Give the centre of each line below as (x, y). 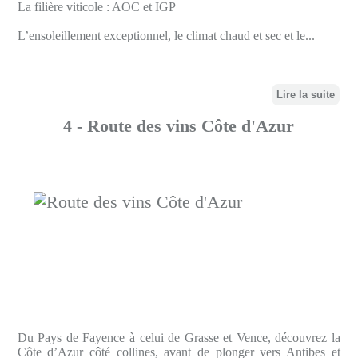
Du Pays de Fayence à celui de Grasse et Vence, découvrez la (179, 338)
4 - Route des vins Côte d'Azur (179, 126)
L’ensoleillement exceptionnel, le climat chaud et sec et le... (166, 36)
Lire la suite (305, 95)
